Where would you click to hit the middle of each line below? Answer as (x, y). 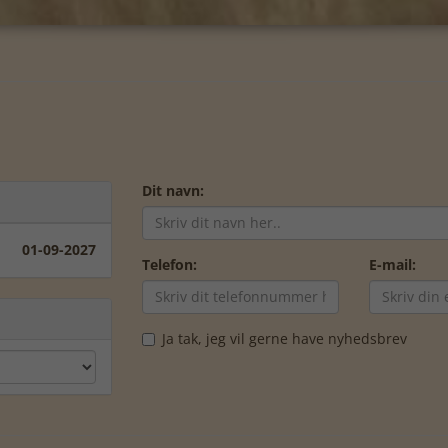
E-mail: (392, 264)
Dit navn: (172, 190)
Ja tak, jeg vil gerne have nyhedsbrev (284, 338)
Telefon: (169, 264)
